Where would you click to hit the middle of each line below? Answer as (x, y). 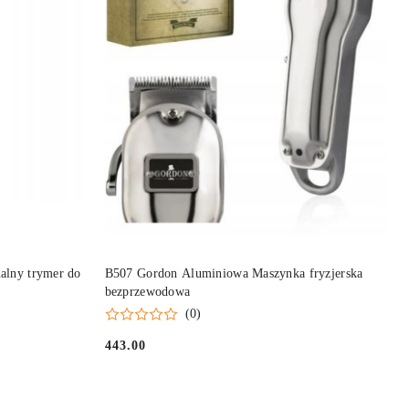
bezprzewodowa (147, 292)
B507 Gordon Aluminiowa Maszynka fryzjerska (234, 274)
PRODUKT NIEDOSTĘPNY (246, 265)
